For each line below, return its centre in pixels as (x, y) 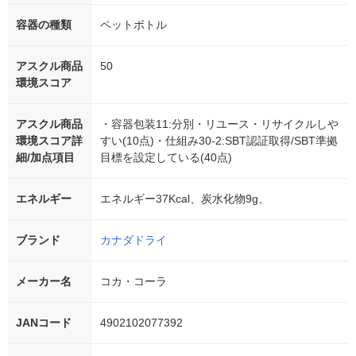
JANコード (44, 323)
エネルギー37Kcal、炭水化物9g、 (185, 199)
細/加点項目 (45, 158)
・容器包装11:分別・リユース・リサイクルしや (219, 124)
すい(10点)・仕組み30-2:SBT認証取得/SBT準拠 (219, 141)
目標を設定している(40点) (166, 158)
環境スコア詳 (49, 141)
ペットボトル (133, 25)
